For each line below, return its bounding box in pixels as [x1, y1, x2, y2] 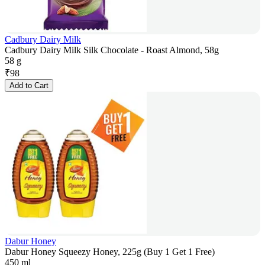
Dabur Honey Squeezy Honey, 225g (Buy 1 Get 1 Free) [5, 247, 215, 257]
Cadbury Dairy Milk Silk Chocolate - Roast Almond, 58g [5, 45, 219, 56]
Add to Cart [9, 81, 49, 91]
